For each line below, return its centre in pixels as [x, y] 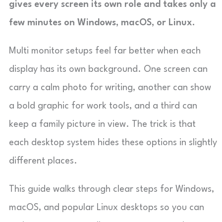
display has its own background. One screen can [108, 69]
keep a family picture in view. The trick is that [102, 124]
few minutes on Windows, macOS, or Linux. [102, 23]
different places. [43, 161]
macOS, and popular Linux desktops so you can [107, 208]
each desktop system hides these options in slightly [113, 143]
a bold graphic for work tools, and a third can [103, 106]
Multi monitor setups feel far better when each [105, 51]
